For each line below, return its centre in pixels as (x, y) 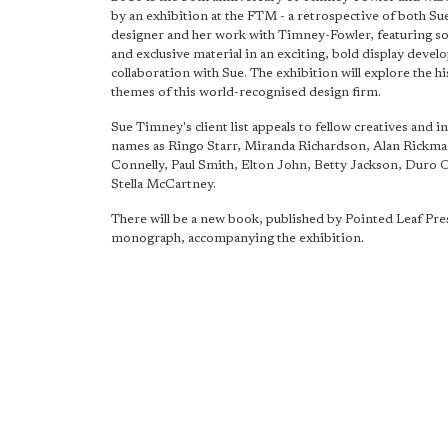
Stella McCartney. (163, 184)
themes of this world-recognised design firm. (246, 92)
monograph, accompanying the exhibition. (237, 238)
